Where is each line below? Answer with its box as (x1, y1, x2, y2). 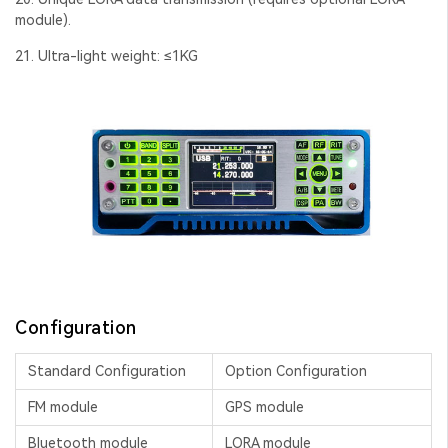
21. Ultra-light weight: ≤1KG (15, 48, 198, 65)
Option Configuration (225, 363, 367, 380)
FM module (28, 399, 98, 416)
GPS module (225, 399, 304, 416)
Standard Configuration (28, 363, 186, 380)
